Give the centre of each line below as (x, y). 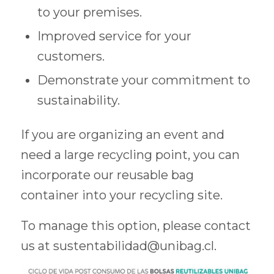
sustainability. (78, 100)
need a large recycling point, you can (130, 154)
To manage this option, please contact (135, 225)
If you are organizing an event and (122, 134)
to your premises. (89, 12)
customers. (71, 56)
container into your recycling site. (121, 195)
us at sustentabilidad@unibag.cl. (118, 246)
